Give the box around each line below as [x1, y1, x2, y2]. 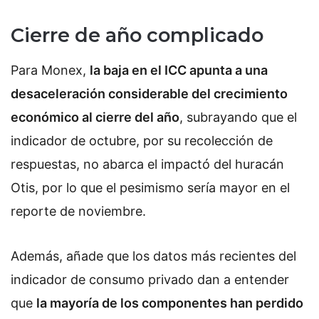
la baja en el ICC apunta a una [90, 62, 268, 78]
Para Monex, [11, 62, 90, 78]
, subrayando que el [179, 109, 297, 125]
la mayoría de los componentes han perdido [36, 296, 303, 311]
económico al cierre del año [11, 109, 179, 125]
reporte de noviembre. [11, 203, 146, 219]
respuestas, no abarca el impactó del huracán [11, 156, 284, 172]
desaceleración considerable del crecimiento [11, 85, 288, 101]
